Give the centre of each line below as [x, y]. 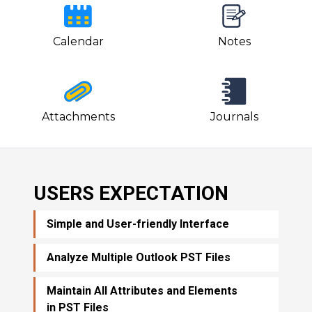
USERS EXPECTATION [131, 193]
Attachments [78, 116]
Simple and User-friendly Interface [138, 224]
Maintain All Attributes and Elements [142, 290]
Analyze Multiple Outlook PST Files [139, 257]
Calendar [78, 41]
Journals [234, 116]
